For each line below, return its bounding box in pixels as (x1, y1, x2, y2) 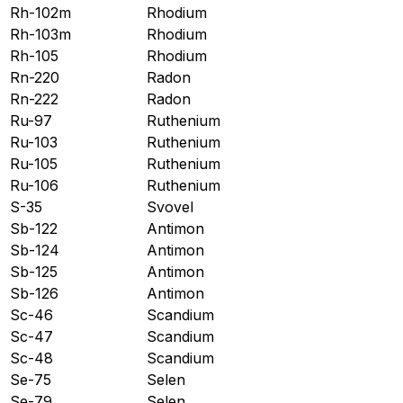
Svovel (147, 197, 193, 216)
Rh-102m (10, 3, 71, 22)
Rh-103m (10, 24, 71, 43)
